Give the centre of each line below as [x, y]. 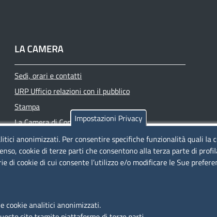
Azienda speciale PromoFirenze [65, 137]
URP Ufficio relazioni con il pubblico [72, 91]
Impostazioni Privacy [108, 118]
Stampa [27, 106]
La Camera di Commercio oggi [63, 122]
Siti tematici [35, 153]
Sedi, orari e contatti [48, 75]
